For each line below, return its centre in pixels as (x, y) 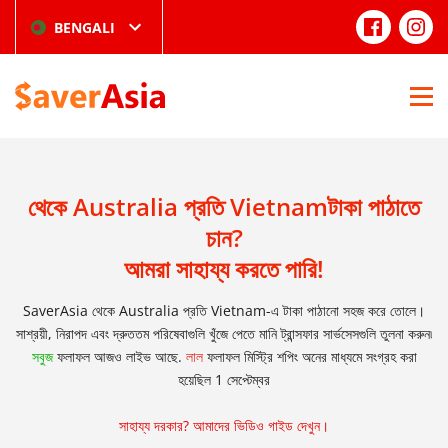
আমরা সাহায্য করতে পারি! (224, 268)
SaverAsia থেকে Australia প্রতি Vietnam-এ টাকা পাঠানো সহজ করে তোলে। (224, 310)
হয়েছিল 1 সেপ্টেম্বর (224, 379)
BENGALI (84, 27)
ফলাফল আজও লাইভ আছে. (117, 356)
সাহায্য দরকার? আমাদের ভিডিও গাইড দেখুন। (224, 425)
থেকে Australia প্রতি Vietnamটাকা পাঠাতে (224, 206)
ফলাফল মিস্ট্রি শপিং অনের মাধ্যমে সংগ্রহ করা (309, 356)
